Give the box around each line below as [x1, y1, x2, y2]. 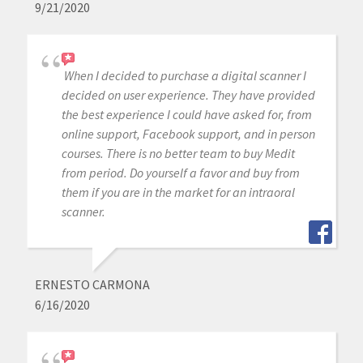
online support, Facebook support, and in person [61, 125, 315, 142]
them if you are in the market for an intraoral [61, 183, 295, 200]
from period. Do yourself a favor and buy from [61, 164, 300, 181]
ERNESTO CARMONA [34, 275, 150, 293]
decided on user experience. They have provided [61, 86, 315, 103]
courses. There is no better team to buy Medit [61, 144, 295, 161]
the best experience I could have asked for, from [61, 105, 312, 122]
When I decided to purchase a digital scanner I [63, 66, 306, 83]
